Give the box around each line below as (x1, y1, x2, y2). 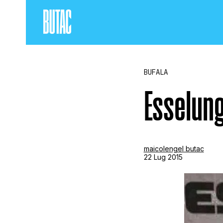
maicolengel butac (143, 144, 204, 153)
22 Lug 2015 (143, 152, 183, 161)
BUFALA (143, 68, 168, 77)
